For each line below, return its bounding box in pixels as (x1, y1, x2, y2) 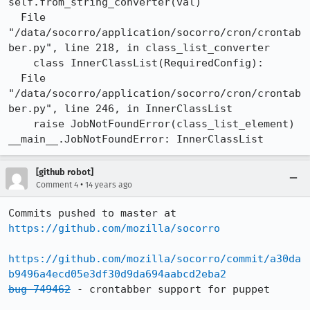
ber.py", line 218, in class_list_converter (8, 42, 270, 54)
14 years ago (85, 180, 132, 190)
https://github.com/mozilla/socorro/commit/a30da (8, 253, 301, 265)
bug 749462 (8, 283, 71, 295)
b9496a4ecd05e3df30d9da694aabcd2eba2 (8, 268, 226, 280)
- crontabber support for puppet (71, 283, 270, 295)
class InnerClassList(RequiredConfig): (8, 57, 33, 69)
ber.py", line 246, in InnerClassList (8, 102, 232, 115)
